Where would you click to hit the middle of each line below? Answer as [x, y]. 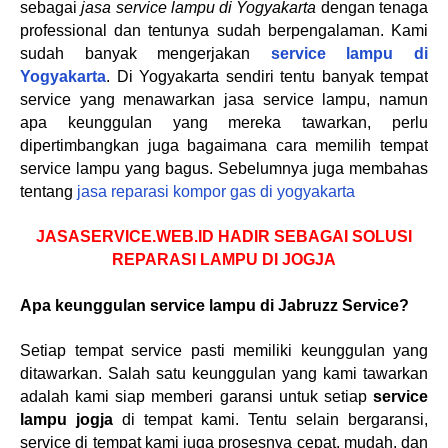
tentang [48, 191]
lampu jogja [66, 419]
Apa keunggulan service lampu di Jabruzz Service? [214, 305]
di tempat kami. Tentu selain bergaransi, [270, 419]
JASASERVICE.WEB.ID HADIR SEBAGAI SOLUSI [224, 236]
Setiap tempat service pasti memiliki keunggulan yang [224, 350]
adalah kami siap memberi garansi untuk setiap [196, 396]
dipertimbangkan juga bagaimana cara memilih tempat [224, 145]
